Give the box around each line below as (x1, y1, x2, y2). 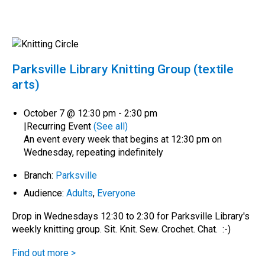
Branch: (24, 169, 56, 181)
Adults (66, 187, 93, 199)
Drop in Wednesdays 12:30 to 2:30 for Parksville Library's (12, 210, 250, 222)
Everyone (97, 187, 135, 199)
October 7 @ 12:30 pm (24, 107, 116, 119)
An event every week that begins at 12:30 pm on (24, 133, 222, 145)
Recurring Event (27, 120, 93, 132)
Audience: (24, 187, 66, 199)
